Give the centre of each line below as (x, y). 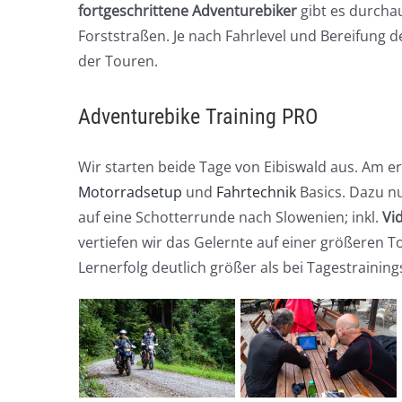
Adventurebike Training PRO (198, 117)
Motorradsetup (130, 192)
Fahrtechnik (256, 192)
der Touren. (118, 61)
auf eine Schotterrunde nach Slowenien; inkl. (230, 217)
